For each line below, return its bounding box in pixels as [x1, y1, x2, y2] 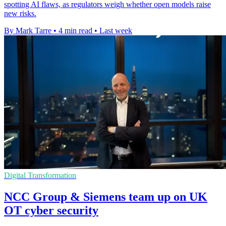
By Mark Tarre [4, 26, 51, 35]
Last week [99, 26, 132, 35]
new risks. [4, 9, 36, 18]
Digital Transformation [4, 171, 76, 180]
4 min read [59, 26, 92, 35]
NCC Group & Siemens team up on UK [4, 190, 207, 203]
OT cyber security [4, 203, 98, 217]
